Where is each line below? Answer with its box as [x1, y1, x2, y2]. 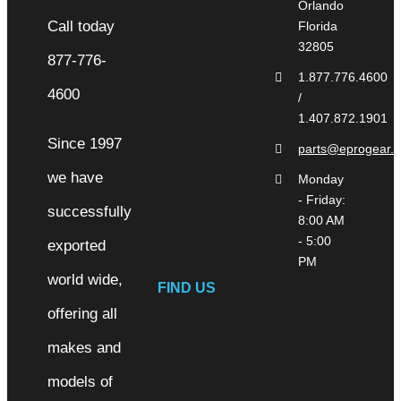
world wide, [47, 271, 123, 289]
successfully [47, 203, 132, 221]
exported [47, 237, 106, 255]
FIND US [157, 279, 216, 295]
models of [47, 373, 113, 391]
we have [47, 169, 103, 187]
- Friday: [297, 192, 346, 208]
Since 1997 [47, 135, 122, 153]
